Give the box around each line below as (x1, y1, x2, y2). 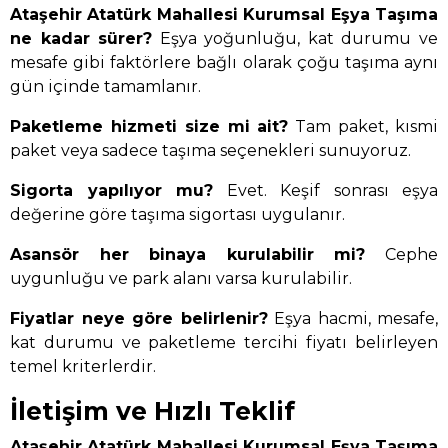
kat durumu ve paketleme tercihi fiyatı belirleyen (10, 333, 438, 353)
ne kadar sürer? (10, 29, 153, 49)
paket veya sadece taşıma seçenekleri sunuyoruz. (10, 141, 411, 161)
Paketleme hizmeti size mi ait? (10, 117, 289, 137)
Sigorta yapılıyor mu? (10, 181, 213, 201)
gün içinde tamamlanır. (10, 77, 201, 97)
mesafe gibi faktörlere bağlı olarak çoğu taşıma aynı (10, 53, 438, 73)
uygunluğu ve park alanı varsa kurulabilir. (10, 269, 352, 289)
